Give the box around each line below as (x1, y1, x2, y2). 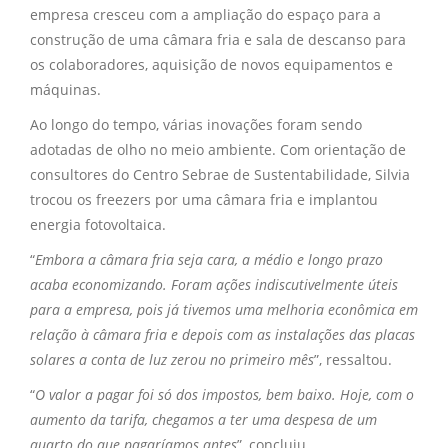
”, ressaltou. (314, 349, 392, 369)
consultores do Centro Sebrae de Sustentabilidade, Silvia (30, 164, 410, 184)
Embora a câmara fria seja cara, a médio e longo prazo (35, 249, 383, 269)
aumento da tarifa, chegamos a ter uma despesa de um (30, 409, 377, 429)
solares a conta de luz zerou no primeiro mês (30, 349, 314, 369)
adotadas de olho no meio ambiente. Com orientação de (30, 139, 406, 159)
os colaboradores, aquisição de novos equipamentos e (30, 54, 393, 74)
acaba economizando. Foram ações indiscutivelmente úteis (30, 274, 398, 294)
